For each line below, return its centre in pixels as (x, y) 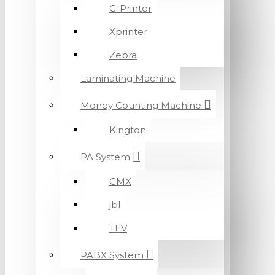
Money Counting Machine (141, 105)
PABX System (112, 255)
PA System (105, 157)
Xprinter (128, 32)
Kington (128, 130)
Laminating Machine (128, 78)
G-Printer (130, 8)
